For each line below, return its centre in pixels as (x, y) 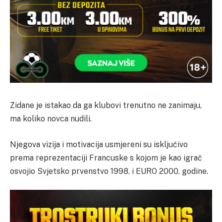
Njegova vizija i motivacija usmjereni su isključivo (99, 144)
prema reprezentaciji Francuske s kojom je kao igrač (106, 158)
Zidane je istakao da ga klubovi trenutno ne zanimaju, (106, 106)
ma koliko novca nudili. (51, 119)
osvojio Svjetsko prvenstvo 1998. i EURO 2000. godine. (109, 171)
